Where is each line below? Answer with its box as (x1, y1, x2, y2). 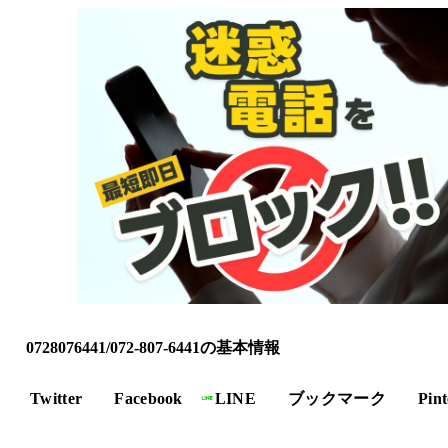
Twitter (30, 389, 83, 407)
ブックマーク (288, 389, 387, 407)
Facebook (114, 389, 183, 407)
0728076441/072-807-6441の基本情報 (26, 338, 280, 356)
